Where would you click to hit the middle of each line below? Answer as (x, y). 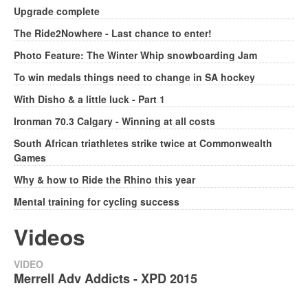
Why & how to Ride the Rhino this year (104, 180)
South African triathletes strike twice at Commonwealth (143, 143)
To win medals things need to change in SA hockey (134, 77)
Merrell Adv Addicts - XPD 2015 (106, 279)
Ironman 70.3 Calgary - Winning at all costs (114, 121)
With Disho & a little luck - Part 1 (89, 99)
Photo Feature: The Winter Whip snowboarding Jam (135, 55)
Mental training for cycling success (97, 202)
